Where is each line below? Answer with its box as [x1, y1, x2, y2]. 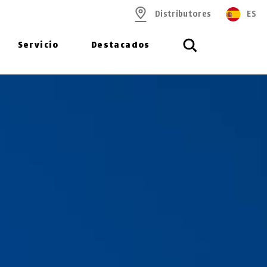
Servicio [17, 40, 59, 50]
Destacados [91, 40, 150, 50]
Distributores [154, 9, 212, 19]
